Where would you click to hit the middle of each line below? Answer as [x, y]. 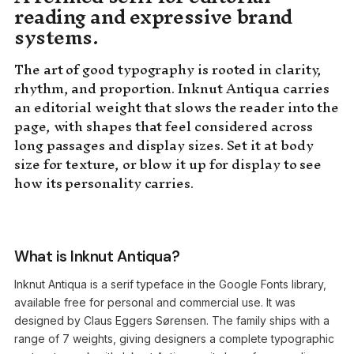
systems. [56, 37]
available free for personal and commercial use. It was [155, 302]
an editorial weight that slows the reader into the [177, 107]
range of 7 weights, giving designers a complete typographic [174, 339]
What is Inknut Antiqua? [97, 256]
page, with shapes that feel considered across [164, 126]
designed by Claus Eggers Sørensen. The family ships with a [172, 320]
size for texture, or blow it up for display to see [168, 164]
